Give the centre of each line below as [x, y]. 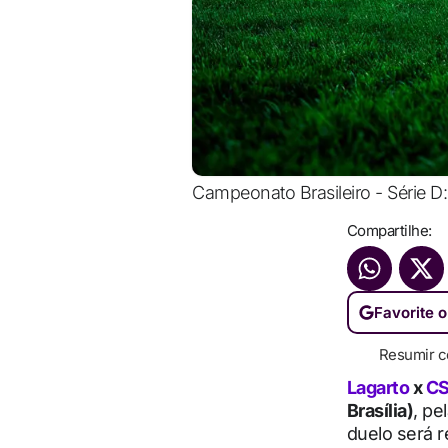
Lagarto [379, 387]
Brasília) [379, 410]
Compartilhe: [389, 230]
